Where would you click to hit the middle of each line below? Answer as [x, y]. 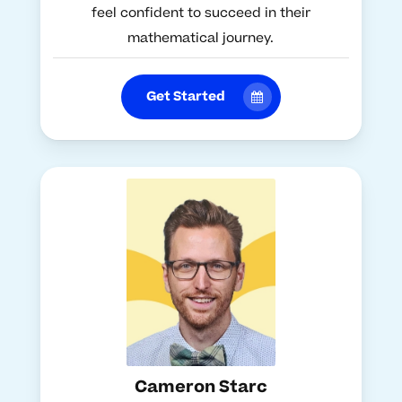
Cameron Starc [201, 388]
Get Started [185, 96]
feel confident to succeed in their [201, 13]
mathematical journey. [201, 38]
